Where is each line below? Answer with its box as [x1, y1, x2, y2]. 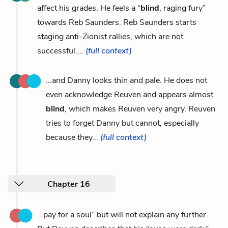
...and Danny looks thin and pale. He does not [46, 74, 207, 86]
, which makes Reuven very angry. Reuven [65, 103, 215, 115]
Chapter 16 [47, 178, 90, 190]
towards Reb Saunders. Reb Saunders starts [37, 16, 196, 28]
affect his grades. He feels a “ [37, 2, 140, 14]
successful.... [37, 45, 85, 56]
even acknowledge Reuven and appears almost [46, 89, 213, 100]
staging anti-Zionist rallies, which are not [37, 31, 183, 42]
